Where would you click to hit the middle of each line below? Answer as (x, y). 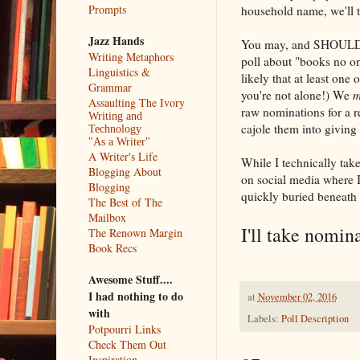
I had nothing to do (135, 296)
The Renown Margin (135, 232)
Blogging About (125, 171)
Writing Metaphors (131, 56)
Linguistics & (119, 72)
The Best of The (125, 202)
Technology (115, 129)
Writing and (115, 116)
